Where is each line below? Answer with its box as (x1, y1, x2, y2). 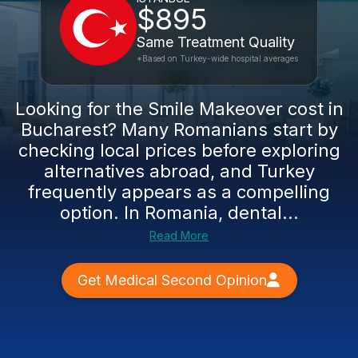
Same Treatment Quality (137, 34, 295, 50)
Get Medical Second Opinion (77, 272, 267, 288)
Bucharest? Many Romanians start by (20, 119, 338, 140)
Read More (149, 229, 209, 242)
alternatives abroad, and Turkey (43, 161, 315, 181)
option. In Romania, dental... (59, 202, 299, 223)
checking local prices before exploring (18, 140, 340, 161)
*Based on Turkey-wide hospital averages (137, 54, 298, 63)
